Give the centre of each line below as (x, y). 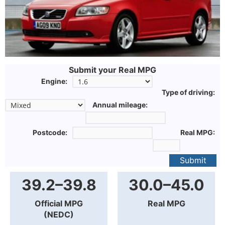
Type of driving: (188, 92)
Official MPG (59, 204)
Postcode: (50, 133)
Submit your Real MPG (113, 70)
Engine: (54, 81)
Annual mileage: (120, 105)
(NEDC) (59, 215)
